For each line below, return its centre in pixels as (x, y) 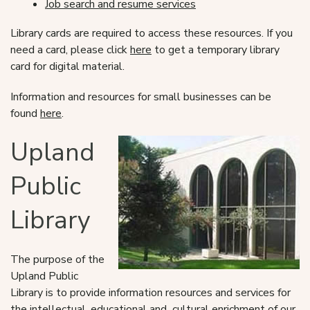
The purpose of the (57, 259)
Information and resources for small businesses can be (141, 97)
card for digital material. (67, 66)
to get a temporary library (216, 50)
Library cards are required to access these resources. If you (152, 33)
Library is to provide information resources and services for (151, 293)
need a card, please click (70, 50)
